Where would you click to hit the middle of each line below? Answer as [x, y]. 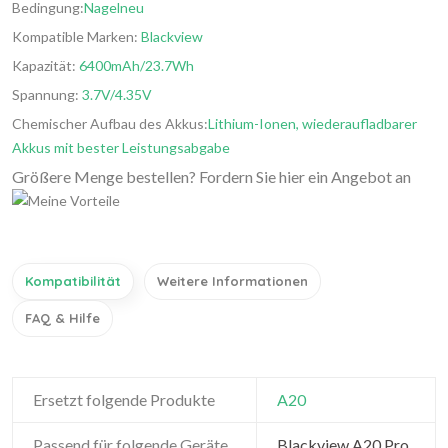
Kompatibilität [73, 281]
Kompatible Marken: [76, 36]
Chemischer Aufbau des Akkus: [110, 123]
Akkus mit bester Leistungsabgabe [121, 147]
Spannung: [45, 94]
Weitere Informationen [232, 281]
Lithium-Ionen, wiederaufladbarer [312, 123]
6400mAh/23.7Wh [135, 65]
